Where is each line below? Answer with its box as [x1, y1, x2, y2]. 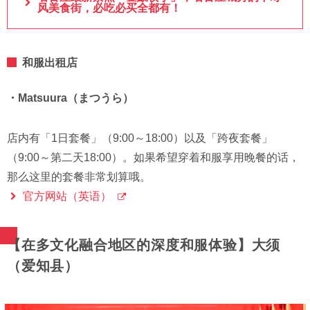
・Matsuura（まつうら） [7, 92, 134, 104]
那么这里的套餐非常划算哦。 [7, 171, 151, 183]
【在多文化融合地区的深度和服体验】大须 [7, 237, 281, 253]
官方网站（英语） [23, 190, 111, 203]
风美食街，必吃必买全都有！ [37, 2, 181, 15]
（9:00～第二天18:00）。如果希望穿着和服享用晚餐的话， [7, 152, 300, 164]
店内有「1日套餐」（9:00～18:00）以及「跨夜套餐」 [7, 132, 273, 145]
